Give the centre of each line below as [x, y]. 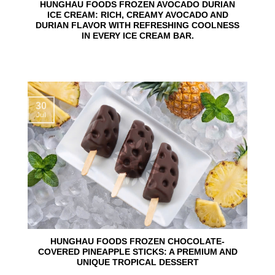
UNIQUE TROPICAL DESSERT [137, 263]
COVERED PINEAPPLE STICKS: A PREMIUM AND [137, 252]
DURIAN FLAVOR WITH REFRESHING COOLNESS [137, 26]
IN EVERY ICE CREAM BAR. [137, 36]
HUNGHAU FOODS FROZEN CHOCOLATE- [137, 242]
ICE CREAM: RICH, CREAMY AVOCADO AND [137, 15]
